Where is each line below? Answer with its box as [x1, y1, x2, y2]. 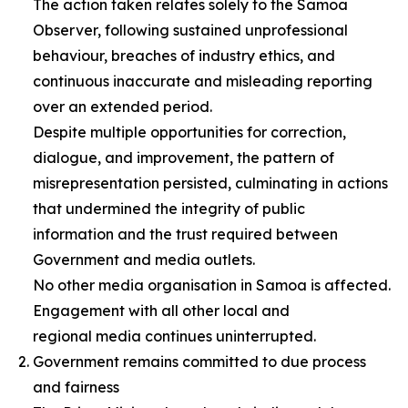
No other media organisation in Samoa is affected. [33, 276, 391, 294]
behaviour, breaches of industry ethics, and [33, 46, 335, 65]
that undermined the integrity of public [33, 199, 305, 218]
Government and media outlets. [33, 250, 255, 269]
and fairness [33, 378, 119, 396]
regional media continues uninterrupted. [33, 327, 316, 345]
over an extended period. [33, 97, 212, 116]
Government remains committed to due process [33, 352, 366, 371]
